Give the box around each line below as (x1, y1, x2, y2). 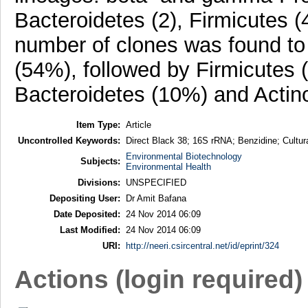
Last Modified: (59, 224, 120, 235)
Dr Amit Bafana (125, 192, 186, 203)
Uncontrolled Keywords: (17, 135, 120, 146)
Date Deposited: (53, 208, 120, 219)
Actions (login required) (14, 265, 302, 294)
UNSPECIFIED (125, 177, 186, 188)
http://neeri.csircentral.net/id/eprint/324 (125, 240, 279, 251)
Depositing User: (49, 192, 120, 203)
